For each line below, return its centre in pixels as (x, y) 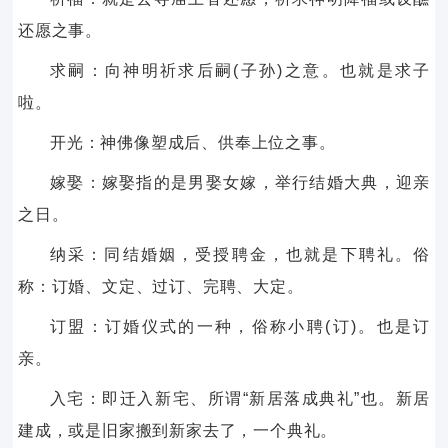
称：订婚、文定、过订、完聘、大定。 (160, 287)
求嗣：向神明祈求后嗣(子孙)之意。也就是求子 (240, 71)
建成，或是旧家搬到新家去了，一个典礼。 (177, 431)
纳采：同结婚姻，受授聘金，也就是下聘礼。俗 (240, 255)
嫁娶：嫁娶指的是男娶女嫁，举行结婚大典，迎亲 (240, 183)
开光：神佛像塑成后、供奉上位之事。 (192, 143)
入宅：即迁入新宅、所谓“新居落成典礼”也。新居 (240, 399)
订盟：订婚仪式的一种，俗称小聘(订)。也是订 (240, 327)
